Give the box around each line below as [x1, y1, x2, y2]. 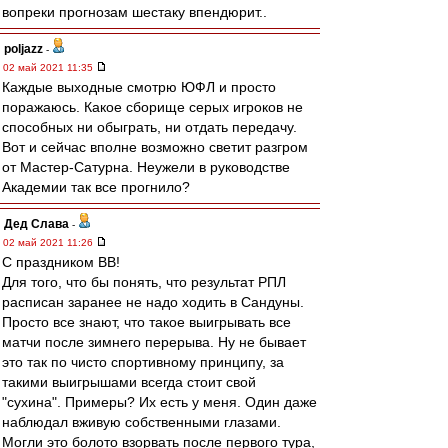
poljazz [4, 42, 43, 56]
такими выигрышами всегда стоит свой [2, 374, 256, 390]
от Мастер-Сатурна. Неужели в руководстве [2, 159, 290, 175]
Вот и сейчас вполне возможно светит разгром [2, 139, 308, 155]
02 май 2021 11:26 [3, 237, 96, 248]
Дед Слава [4, 217, 69, 231]
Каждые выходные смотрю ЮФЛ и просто [2, 79, 276, 95]
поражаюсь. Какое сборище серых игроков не [2, 99, 303, 115]
